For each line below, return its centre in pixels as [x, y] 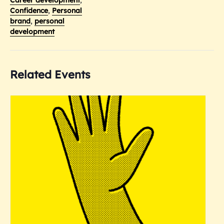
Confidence [29, 10]
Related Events [50, 74]
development [32, 31]
